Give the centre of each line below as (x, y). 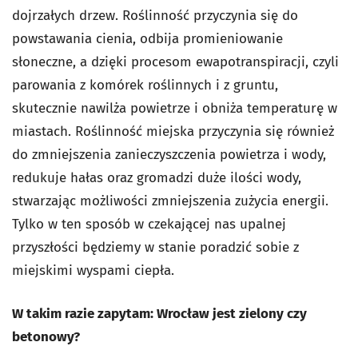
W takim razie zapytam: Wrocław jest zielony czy (159, 314)
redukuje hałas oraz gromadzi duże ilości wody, (157, 178)
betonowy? (46, 337)
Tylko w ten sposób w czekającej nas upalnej (149, 224)
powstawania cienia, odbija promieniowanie (147, 39)
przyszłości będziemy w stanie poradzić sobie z (155, 247)
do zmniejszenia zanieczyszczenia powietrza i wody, (169, 155)
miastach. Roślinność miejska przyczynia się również (173, 131)
